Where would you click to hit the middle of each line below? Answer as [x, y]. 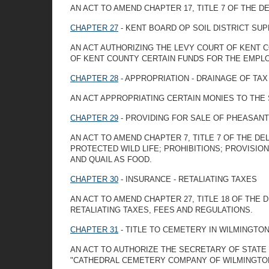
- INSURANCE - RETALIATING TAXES [188, 179]
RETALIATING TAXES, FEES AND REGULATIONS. [162, 210]
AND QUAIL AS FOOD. [111, 159]
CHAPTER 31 [94, 230]
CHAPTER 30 [94, 179]
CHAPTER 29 [94, 118]
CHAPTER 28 [94, 78]
